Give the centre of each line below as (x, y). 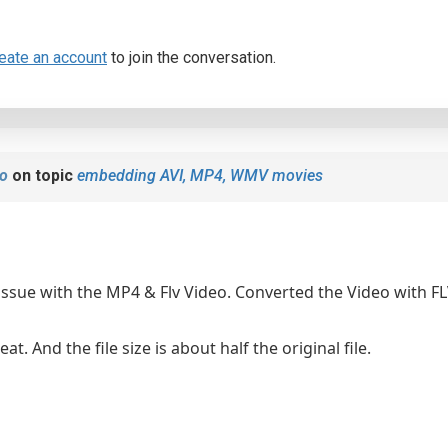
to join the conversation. (191, 57)
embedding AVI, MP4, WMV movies (200, 175)
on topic (42, 175)
